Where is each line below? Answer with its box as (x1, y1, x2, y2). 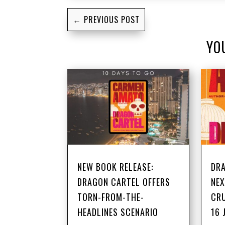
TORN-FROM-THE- (77, 190, 145, 204)
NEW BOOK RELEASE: (77, 160, 154, 174)
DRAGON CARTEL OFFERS (77, 175, 171, 189)
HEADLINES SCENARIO (77, 205, 159, 219)
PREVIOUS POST (84, 13, 140, 26)
